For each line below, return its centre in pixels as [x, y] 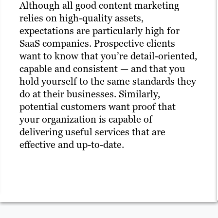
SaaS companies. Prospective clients [97, 44]
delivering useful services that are [92, 132]
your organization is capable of [86, 119]
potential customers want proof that [98, 107]
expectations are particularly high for [100, 31]
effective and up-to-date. [72, 145]
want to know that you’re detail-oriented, [108, 56]
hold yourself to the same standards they [108, 82]
